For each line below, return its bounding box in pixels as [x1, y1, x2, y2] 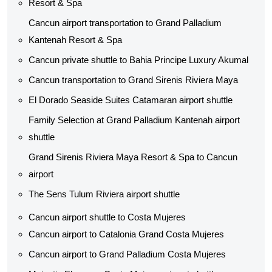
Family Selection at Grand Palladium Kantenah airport [29, 115, 240, 125]
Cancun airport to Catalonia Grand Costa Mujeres [29, 229, 224, 239]
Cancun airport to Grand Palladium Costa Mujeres [29, 249, 226, 259]
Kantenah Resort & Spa [29, 35, 122, 45]
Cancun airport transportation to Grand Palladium [29, 18, 222, 28]
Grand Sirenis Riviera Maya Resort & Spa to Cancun [29, 152, 237, 162]
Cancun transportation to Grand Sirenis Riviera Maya [29, 75, 238, 85]
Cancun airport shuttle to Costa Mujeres [29, 212, 186, 222]
